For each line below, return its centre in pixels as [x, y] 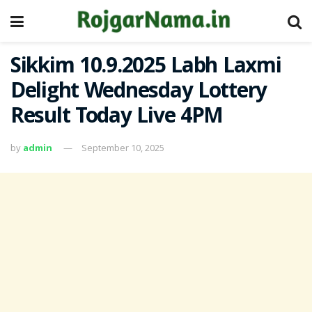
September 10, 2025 [123, 147]
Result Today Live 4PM [117, 118]
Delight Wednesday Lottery [139, 93]
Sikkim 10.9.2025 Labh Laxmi [146, 68]
